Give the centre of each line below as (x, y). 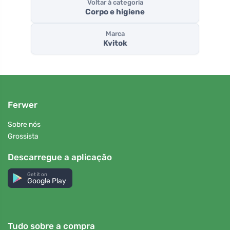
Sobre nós (24, 125)
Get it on (37, 174)
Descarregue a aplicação (60, 157)
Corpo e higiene (115, 12)
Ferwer (23, 105)
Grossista (23, 136)
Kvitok (115, 43)
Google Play (47, 181)
